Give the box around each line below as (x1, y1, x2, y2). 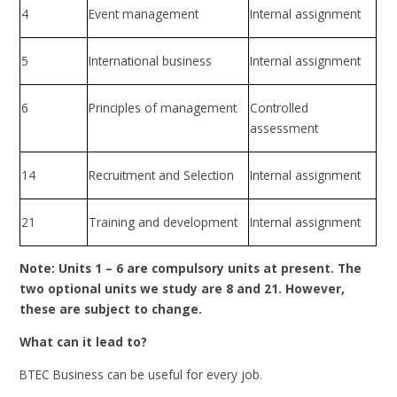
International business (89, 52, 213, 70)
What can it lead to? (19, 333, 148, 351)
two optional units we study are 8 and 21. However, (19, 280, 346, 298)
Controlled (250, 99, 309, 117)
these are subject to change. (19, 300, 203, 318)
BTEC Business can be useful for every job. (19, 365, 263, 383)
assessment (250, 120, 319, 137)
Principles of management (89, 99, 237, 117)
